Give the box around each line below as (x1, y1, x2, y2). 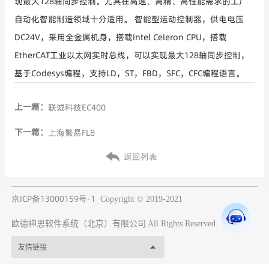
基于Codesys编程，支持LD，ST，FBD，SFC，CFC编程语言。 (14, 67, 244, 79)
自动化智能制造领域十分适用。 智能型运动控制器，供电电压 (14, 13, 244, 25)
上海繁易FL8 (47, 126, 95, 139)
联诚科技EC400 (47, 101, 106, 113)
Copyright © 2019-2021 (100, 194, 185, 204)
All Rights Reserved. (145, 219, 218, 228)
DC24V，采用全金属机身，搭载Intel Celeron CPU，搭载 (14, 31, 227, 43)
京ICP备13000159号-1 (11, 192, 95, 205)
